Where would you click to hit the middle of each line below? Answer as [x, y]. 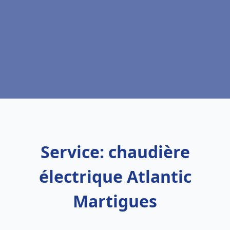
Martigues [115, 201]
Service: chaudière [115, 152]
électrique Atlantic [115, 176]
